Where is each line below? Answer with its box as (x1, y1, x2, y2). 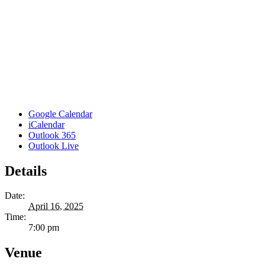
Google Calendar (28, 108, 92, 119)
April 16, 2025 (28, 201, 83, 212)
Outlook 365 (28, 130, 76, 140)
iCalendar (28, 119, 64, 130)
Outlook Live (28, 140, 79, 151)
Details (5, 163, 47, 179)
